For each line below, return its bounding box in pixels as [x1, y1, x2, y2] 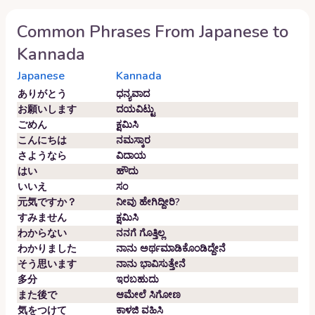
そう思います [18, 257, 77, 271]
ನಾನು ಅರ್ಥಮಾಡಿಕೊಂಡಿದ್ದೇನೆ [116, 242, 226, 255]
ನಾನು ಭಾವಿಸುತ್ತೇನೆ [116, 257, 186, 271]
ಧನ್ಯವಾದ [116, 87, 150, 101]
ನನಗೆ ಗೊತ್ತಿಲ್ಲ [116, 226, 165, 240]
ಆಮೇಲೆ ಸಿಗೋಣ [116, 288, 181, 302]
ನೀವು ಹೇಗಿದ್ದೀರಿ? [116, 195, 180, 209]
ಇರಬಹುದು [116, 273, 159, 286]
